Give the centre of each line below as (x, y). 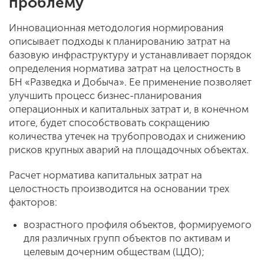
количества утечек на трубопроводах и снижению (127, 136)
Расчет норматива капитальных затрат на (105, 175)
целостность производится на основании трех (119, 189)
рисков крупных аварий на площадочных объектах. (130, 150)
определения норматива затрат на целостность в (125, 68)
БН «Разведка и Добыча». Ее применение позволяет (130, 82)
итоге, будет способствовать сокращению (109, 123)
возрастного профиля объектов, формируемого (138, 225)
